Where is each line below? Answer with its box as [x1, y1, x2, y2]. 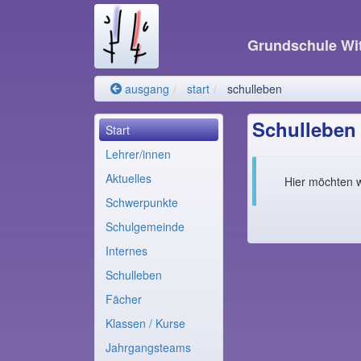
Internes [106, 243, 147, 259]
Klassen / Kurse [106, 315, 185, 331]
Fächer [106, 291, 142, 307]
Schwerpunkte [106, 194, 178, 210]
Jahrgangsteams [106, 339, 191, 355]
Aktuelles [106, 170, 151, 186]
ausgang [122, 81, 169, 97]
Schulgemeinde [106, 218, 185, 234]
